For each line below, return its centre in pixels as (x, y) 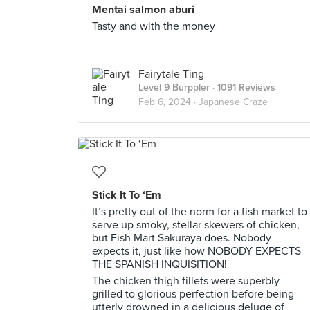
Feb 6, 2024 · (168, 102)
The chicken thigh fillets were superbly (186, 281)
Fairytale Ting (171, 74)
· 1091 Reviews (243, 88)
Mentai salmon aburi (143, 10)
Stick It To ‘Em (127, 195)
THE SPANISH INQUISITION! (159, 264)
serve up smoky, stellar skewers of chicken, (196, 225)
